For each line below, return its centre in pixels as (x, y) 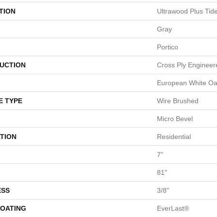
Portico (168, 47)
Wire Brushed (178, 101)
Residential (174, 137)
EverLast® (173, 208)
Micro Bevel (175, 119)
